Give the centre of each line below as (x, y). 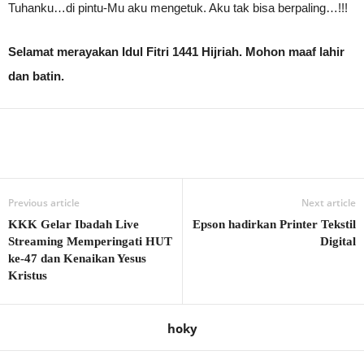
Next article (329, 203)
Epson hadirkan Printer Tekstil (274, 224)
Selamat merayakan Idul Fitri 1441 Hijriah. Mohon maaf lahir (176, 52)
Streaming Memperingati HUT (90, 241)
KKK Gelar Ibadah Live (74, 224)
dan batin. (36, 76)
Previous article (44, 203)
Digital (338, 241)
